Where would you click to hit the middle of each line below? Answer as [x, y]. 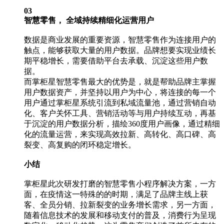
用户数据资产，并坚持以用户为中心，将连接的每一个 [120, 92]
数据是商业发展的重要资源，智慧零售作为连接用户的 [120, 39]
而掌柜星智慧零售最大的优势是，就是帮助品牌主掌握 [120, 81]
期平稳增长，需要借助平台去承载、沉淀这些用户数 [116, 60]
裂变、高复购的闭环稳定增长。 [81, 144]
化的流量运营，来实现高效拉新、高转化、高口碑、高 [120, 134]
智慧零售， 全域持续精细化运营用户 [89, 20]
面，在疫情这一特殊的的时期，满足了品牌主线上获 [116, 194]
